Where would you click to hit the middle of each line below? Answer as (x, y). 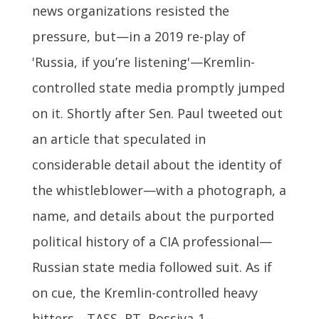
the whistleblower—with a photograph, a (159, 190)
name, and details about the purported (153, 215)
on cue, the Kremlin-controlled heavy (145, 292)
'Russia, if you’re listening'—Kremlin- (143, 62)
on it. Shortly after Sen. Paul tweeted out (157, 113)
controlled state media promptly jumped (158, 87)
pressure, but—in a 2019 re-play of (138, 36)
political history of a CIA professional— (152, 241)
